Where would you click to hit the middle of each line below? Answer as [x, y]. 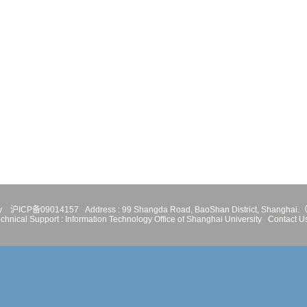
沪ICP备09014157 [46, 210]
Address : [100, 210]
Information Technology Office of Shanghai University [164, 219]
